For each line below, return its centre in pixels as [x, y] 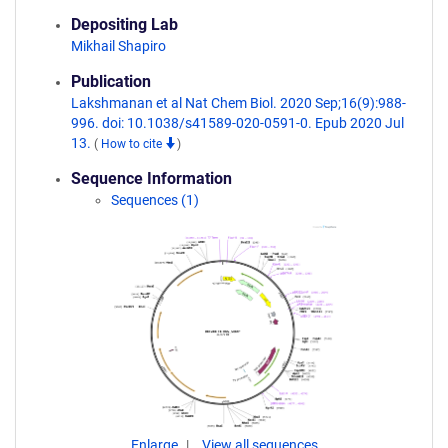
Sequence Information [151, 178]
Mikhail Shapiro [118, 46]
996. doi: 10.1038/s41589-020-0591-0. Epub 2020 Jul [237, 123]
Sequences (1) [155, 200]
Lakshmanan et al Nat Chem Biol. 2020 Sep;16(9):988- [238, 103]
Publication [111, 81]
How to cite [133, 144]
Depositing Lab [124, 24]
